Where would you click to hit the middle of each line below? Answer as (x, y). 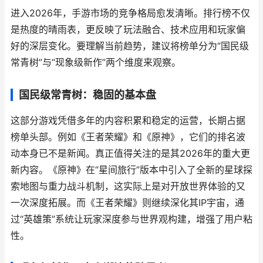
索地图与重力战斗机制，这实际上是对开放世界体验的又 (128, 186)
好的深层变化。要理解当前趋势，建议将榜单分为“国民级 (130, 46)
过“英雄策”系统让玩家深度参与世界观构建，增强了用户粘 (131, 219)
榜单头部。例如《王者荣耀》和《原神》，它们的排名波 (128, 137)
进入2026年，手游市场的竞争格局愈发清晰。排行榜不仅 (130, 13)
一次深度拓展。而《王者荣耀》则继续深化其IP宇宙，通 (127, 203)
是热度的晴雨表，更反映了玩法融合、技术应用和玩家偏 (128, 30)
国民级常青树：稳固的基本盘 (87, 95)
